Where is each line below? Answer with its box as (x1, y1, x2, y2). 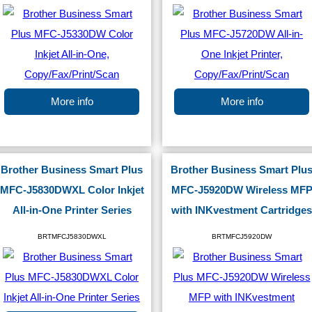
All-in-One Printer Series (12, 205, 132, 216)
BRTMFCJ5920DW (212, 233, 272, 240)
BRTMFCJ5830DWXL (37, 233, 107, 240)
